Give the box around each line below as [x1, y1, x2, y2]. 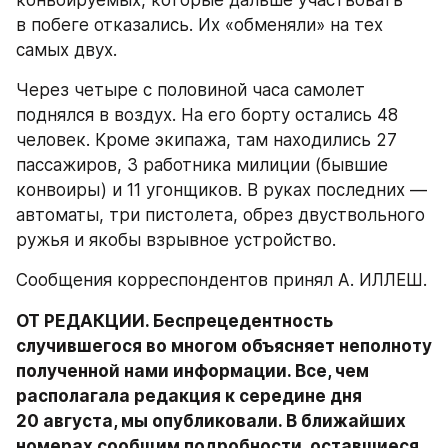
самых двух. [16, 40, 117, 60]
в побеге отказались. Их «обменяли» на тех [16, 15, 383, 35]
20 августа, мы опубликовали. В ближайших [16, 410, 406, 431]
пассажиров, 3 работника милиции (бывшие [16, 155, 388, 175]
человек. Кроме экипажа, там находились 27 [16, 130, 397, 150]
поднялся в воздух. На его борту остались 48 [16, 105, 398, 125]
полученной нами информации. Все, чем [16, 360, 369, 381]
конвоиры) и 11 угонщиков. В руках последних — [16, 180, 427, 200]
